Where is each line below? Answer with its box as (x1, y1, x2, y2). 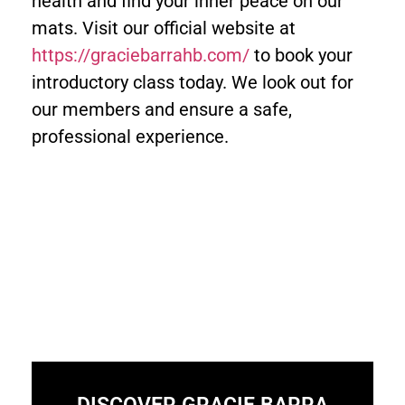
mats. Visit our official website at (32, 16, 296, 39)
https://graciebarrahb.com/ (32, 43, 250, 66)
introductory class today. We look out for (32, 71, 353, 93)
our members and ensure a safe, (32, 98, 292, 120)
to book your (250, 43, 353, 66)
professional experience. (32, 125, 229, 147)
